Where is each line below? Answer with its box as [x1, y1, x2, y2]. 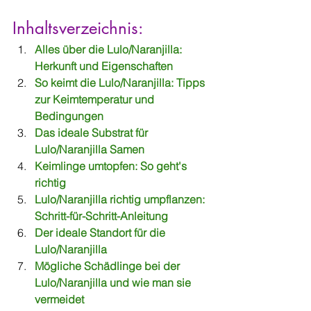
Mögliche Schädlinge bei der [35, 259, 183, 273]
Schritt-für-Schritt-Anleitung [35, 209, 171, 223]
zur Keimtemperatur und [35, 92, 157, 106]
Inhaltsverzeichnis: [12, 17, 143, 39]
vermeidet [35, 292, 84, 306]
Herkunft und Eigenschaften [35, 59, 173, 73]
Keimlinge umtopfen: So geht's [35, 159, 190, 173]
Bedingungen [35, 109, 109, 123]
